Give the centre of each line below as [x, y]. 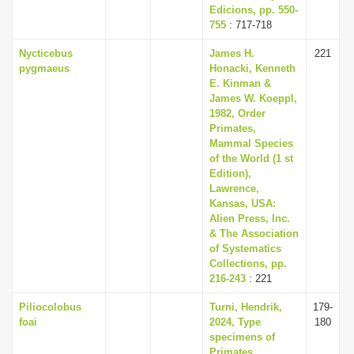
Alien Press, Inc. [250, 218]
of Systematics [245, 249]
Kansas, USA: [243, 203]
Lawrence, [234, 188]
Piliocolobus [50, 307]
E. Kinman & [240, 83]
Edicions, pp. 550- [254, 10]
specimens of [242, 337]
